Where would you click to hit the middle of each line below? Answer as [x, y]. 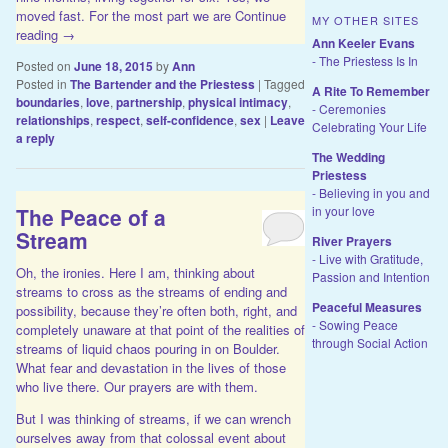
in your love [343, 210]
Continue [260, 16]
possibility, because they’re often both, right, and [156, 310]
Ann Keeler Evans [363, 42]
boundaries [47, 102]
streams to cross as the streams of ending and [151, 291]
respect [117, 120]
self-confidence [189, 120]
